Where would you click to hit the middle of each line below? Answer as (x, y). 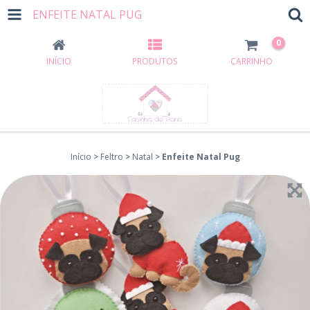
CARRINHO (251, 61)
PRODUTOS (155, 61)
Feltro (111, 157)
